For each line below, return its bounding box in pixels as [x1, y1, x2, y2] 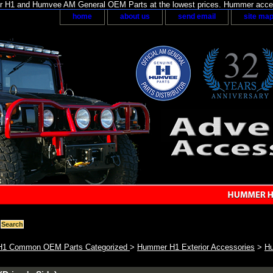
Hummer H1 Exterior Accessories [137, 243, 255, 252]
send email [178, 12, 216, 21]
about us [120, 12, 150, 21]
